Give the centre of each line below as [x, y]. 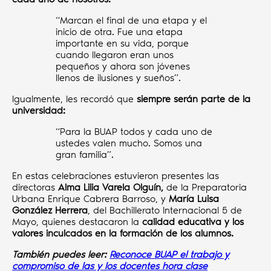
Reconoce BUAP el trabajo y [169, 255]
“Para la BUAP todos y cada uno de [134, 132]
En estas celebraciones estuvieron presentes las [116, 176]
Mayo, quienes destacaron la [77, 222]
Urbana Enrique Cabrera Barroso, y [90, 199]
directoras [35, 188]
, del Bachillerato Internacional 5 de [165, 211]
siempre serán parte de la [194, 99]
